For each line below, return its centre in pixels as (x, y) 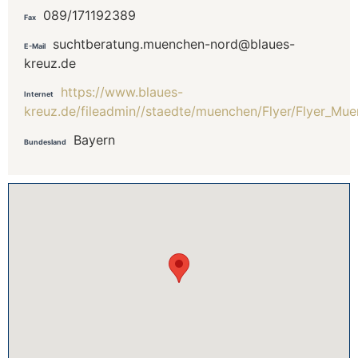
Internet (39, 93)
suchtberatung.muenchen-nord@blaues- (174, 44)
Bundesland (45, 141)
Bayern (94, 139)
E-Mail (35, 46)
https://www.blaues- (122, 91)
